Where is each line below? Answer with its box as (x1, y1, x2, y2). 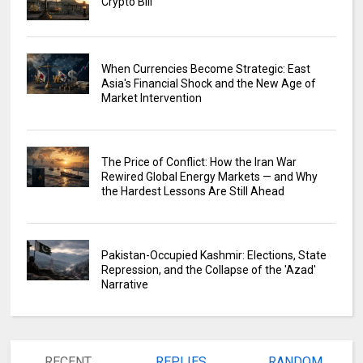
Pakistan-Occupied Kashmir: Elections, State (100, 249, 327, 263)
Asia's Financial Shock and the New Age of (100, 77, 316, 91)
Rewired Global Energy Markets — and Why (100, 170, 318, 184)
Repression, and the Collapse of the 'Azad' (100, 263, 316, 277)
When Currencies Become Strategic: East (100, 62, 310, 76)
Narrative (100, 278, 148, 292)
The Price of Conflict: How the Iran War (100, 156, 297, 169)
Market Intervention (100, 92, 202, 105)
